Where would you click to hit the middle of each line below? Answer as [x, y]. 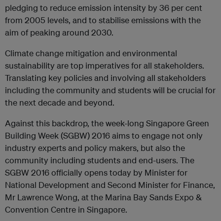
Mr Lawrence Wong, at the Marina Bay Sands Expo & [103, 197]
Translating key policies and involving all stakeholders [105, 78]
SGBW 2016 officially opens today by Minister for [96, 172]
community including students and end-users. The [100, 160]
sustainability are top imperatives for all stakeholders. [105, 65]
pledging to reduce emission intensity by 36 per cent [104, 8]
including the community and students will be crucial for [110, 90]
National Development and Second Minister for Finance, [110, 185]
